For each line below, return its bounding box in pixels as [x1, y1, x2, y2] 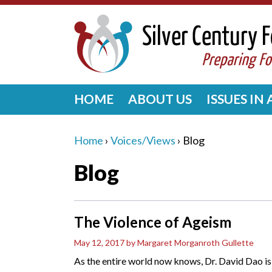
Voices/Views [110, 134, 175, 147]
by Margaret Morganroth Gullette [126, 237, 254, 248]
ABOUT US [128, 91, 192, 106]
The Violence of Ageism [74, 213, 231, 231]
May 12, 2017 [74, 237, 124, 248]
